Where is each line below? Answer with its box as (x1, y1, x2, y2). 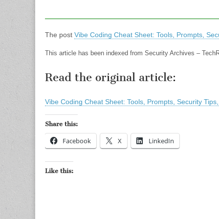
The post (45, 31, 74, 39)
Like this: (45, 167, 73, 175)
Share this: (45, 120, 78, 128)
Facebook (63, 136, 91, 145)
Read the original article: (45, 71, 176, 84)
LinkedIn (149, 136, 174, 145)
